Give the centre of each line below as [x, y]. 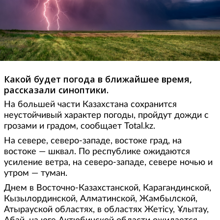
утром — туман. [36, 173]
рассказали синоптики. [56, 90]
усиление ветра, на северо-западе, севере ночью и [108, 162]
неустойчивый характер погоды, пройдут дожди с [106, 115]
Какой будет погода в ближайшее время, [98, 79]
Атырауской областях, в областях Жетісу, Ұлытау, [106, 209]
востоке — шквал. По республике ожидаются [97, 151]
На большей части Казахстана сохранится [90, 104]
